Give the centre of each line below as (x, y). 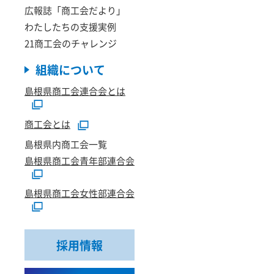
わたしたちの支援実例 (70, 27)
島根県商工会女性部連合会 (80, 193)
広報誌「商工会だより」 (75, 10)
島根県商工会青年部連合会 (80, 161)
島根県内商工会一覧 (66, 144)
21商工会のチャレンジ (71, 43)
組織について (70, 69)
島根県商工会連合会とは (75, 91)
